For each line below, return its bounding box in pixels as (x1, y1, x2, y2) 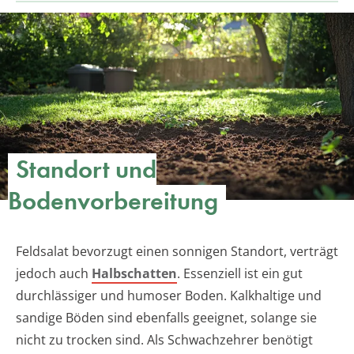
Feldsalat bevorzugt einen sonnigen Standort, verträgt (16, 243, 338, 261)
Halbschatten (92, 265, 177, 283)
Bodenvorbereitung (8, 185, 218, 218)
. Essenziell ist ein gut (177, 265, 303, 283)
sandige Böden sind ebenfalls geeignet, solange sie (16, 309, 317, 327)
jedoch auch (16, 265, 92, 283)
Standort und (16, 153, 156, 186)
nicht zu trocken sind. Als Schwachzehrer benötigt (16, 331, 313, 349)
